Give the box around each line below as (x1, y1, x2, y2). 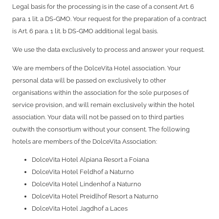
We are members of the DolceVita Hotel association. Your (12, 64, 181, 72)
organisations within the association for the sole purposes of (12, 88, 189, 96)
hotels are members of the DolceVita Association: (12, 137, 157, 145)
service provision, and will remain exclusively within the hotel (12, 101, 195, 109)
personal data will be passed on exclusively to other (12, 76, 166, 84)
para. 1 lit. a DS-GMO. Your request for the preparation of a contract (12, 15, 206, 23)
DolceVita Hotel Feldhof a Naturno (32, 168, 134, 176)
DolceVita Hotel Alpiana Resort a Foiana (32, 156, 149, 164)
